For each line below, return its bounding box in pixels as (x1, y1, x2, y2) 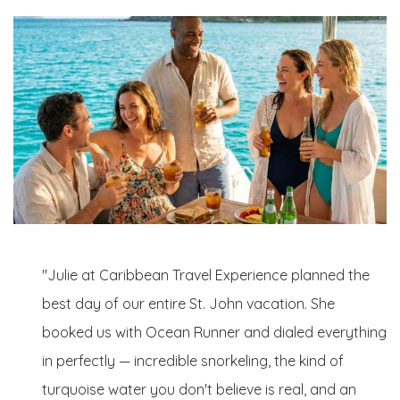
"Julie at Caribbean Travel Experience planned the (42, 265, 370, 284)
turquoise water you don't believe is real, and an (42, 379, 356, 398)
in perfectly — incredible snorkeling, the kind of (42, 351, 344, 370)
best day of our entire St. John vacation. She (42, 294, 335, 312)
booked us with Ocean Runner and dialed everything (42, 322, 387, 341)
